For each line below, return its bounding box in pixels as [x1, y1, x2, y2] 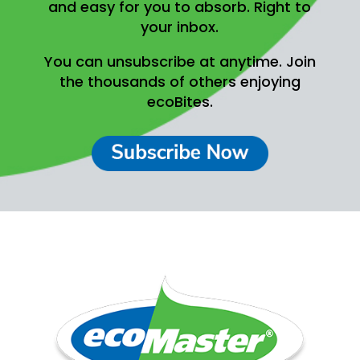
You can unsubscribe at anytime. [43, 51, 286, 72]
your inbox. [141, 16, 219, 37]
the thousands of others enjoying [59, 71, 301, 92]
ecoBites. [146, 91, 213, 112]
